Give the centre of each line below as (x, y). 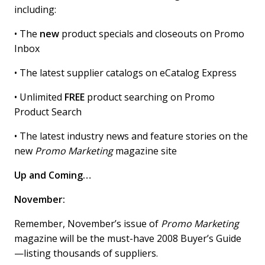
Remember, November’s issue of (88, 224)
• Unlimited (40, 97)
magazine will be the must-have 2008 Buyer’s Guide (128, 239)
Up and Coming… (53, 175)
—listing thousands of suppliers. (86, 253)
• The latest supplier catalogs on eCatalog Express (126, 73)
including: (35, 10)
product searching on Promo (150, 97)
